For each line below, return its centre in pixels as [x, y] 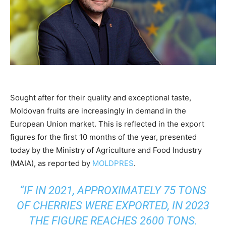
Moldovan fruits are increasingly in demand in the [98, 110]
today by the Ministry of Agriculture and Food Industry [106, 150]
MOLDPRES [113, 163]
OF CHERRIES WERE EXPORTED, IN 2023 [113, 205]
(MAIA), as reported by [51, 163]
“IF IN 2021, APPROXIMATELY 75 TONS [113, 190]
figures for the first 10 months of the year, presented [103, 137]
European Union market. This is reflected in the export [107, 124]
